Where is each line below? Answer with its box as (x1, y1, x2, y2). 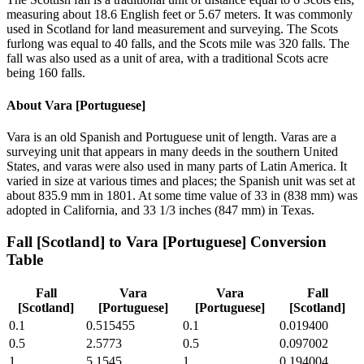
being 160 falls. (6, 66, 85, 80)
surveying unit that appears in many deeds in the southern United (6, 144, 338, 158)
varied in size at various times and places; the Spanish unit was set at (6, 173, 355, 188)
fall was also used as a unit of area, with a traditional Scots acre (6, 51, 328, 66)
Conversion (246, 232, 327, 250)
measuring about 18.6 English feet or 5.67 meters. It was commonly (6, 7, 353, 22)
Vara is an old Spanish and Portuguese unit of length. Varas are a (6, 129, 336, 144)
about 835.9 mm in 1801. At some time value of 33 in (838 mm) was (6, 188, 357, 202)
